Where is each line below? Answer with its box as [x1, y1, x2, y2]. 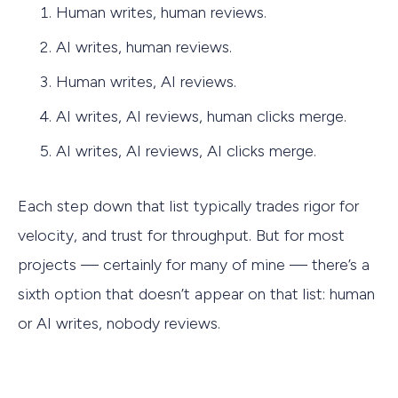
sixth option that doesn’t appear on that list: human [18, 284, 375, 305]
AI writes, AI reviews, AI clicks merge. [56, 140, 316, 161]
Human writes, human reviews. [56, 2, 267, 22]
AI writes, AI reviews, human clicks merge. [56, 106, 346, 126]
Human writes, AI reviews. [56, 71, 236, 92]
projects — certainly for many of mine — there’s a [18, 255, 370, 275]
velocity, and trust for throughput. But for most [18, 226, 345, 246]
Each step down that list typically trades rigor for [18, 196, 359, 217]
